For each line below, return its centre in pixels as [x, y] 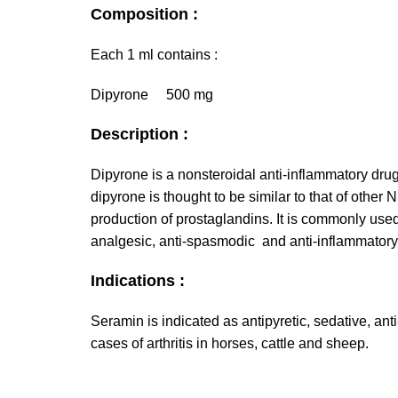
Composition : [144, 14]
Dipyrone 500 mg [152, 94]
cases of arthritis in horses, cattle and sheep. [230, 343]
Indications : [138, 280]
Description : [139, 134]
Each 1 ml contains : [154, 54]
